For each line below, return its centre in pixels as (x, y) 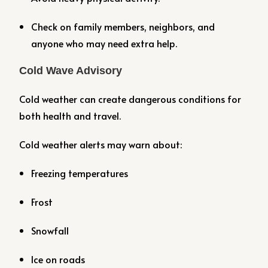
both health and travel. (70, 115)
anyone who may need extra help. (104, 43)
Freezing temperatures (80, 173)
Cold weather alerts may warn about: (101, 144)
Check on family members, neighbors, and (123, 26)
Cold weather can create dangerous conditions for (130, 99)
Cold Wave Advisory (71, 71)
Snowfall (50, 230)
